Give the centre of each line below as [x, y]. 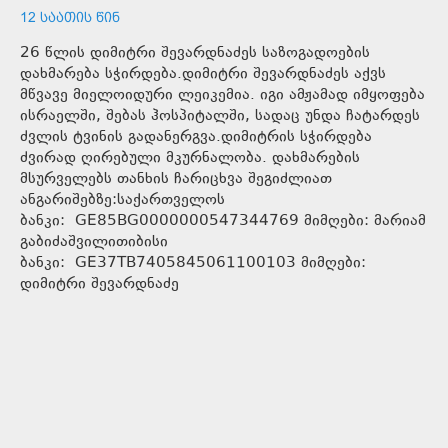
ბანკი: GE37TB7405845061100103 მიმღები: [193, 263]
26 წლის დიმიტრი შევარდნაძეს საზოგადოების [195, 53]
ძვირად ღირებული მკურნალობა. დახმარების [190, 158]
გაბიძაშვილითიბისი [94, 242]
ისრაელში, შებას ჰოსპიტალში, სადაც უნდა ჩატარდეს [220, 116]
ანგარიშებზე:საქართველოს [122, 200]
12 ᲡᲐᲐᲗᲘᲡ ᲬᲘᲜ [70, 16]
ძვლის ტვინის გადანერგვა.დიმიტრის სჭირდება [196, 137]
